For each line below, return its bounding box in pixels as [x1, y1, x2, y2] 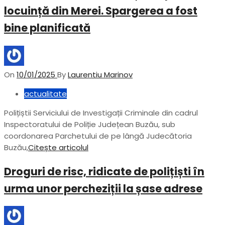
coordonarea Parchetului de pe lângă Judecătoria [4, 130, 192, 141]
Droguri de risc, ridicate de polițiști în [4, 164, 204, 179]
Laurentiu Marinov [68, 69, 133, 80]
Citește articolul [28, 142, 88, 153]
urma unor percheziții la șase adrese [4, 181, 202, 196]
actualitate [24, 88, 67, 99]
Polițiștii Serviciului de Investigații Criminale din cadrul [4, 107, 198, 118]
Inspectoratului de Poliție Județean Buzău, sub [4, 119, 175, 130]
